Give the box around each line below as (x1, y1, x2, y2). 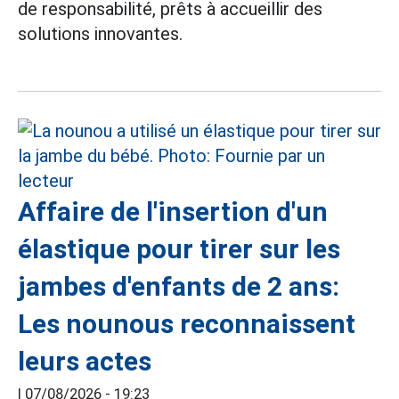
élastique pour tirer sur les (18, 233, 340, 265)
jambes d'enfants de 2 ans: (18, 271, 339, 303)
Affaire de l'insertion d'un (18, 196, 328, 228)
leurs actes (18, 346, 151, 378)
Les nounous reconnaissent (18, 308, 355, 340)
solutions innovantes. (18, 23, 183, 45)
